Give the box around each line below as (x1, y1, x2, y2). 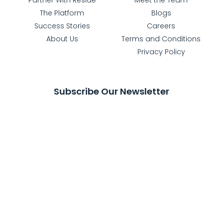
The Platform (40, 7, 84, 18)
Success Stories (34, 20, 90, 31)
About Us (46, 33, 78, 44)
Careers (147, 20, 175, 31)
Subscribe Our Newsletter (54, 85, 169, 98)
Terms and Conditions (121, 33, 201, 44)
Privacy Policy (137, 46, 185, 57)
